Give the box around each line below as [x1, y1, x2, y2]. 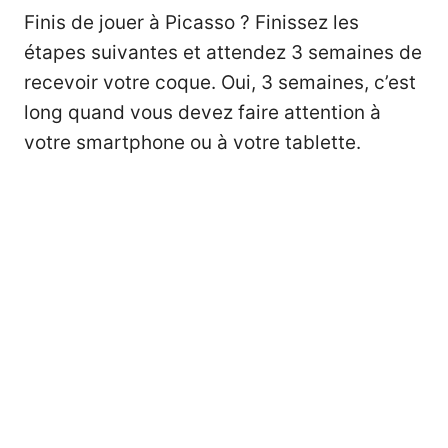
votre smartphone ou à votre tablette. [24, 131, 361, 155]
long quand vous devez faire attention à [24, 101, 381, 125]
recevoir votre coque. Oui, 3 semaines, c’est [24, 71, 416, 95]
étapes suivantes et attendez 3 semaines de [24, 41, 422, 65]
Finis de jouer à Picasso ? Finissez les [24, 11, 359, 35]
